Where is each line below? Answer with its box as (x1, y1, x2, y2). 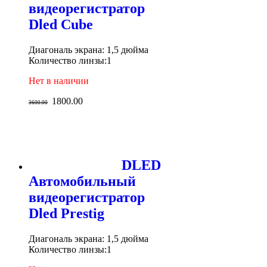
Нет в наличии (29, 75, 89, 86)
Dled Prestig (29, 206, 104, 222)
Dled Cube (29, 16, 93, 32)
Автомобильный (29, 173, 136, 190)
